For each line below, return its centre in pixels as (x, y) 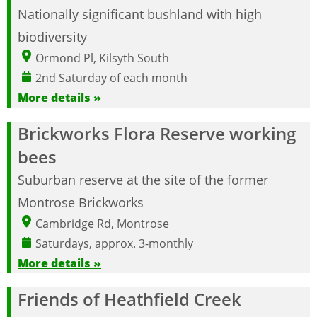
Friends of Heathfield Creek (129, 299)
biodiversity (52, 36)
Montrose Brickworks (81, 202)
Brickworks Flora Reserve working (157, 133)
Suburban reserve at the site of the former (143, 179)
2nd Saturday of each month (111, 77)
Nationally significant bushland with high (140, 14)
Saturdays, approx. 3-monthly (114, 243)
